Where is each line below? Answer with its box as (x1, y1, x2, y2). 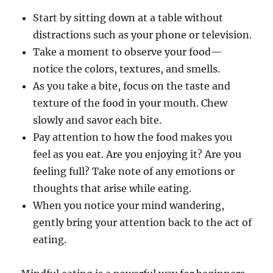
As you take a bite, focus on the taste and (33, 80, 231, 93)
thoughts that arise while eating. (33, 182, 192, 195)
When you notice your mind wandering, (33, 199, 225, 212)
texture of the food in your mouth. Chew (33, 97, 228, 110)
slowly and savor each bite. (33, 114, 162, 127)
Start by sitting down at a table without (33, 12, 224, 24)
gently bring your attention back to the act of (33, 216, 252, 229)
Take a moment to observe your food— (33, 46, 223, 58)
